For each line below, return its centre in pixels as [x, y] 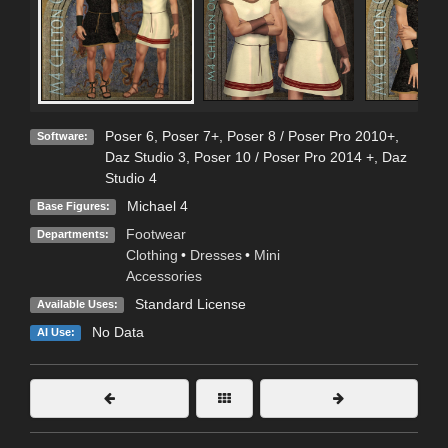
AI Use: [55, 332]
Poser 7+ [190, 136]
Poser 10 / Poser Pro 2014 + [283, 157]
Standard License [190, 304]
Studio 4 [130, 178]
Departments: [72, 234]
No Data [117, 332]
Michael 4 [157, 206]
